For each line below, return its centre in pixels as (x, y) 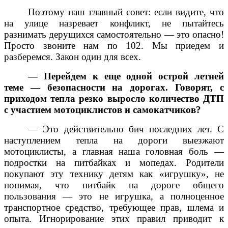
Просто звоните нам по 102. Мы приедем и (114, 45)
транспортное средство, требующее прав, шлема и (114, 207)
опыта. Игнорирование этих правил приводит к (114, 218)
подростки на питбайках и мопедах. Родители (114, 162)
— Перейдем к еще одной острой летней (126, 76)
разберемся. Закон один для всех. (73, 56)
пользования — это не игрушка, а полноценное (114, 196)
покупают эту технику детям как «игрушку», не (114, 174)
